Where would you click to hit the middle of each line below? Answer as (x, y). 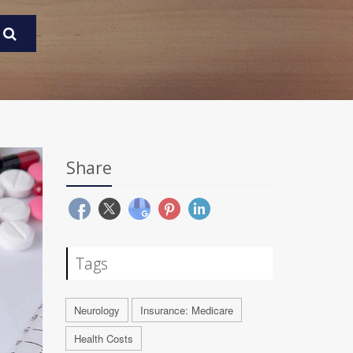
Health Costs (103, 338)
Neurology (97, 310)
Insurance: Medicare (186, 310)
